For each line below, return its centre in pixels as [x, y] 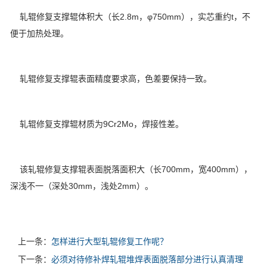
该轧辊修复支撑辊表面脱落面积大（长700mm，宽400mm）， [131, 170]
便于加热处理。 [39, 34]
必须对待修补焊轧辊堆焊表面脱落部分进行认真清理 [147, 260]
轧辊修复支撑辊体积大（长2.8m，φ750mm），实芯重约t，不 [130, 17]
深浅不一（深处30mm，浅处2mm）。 [82, 186]
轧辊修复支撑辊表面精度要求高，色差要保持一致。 [111, 79]
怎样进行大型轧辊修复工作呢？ [110, 242]
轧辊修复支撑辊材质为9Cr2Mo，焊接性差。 [97, 124]
